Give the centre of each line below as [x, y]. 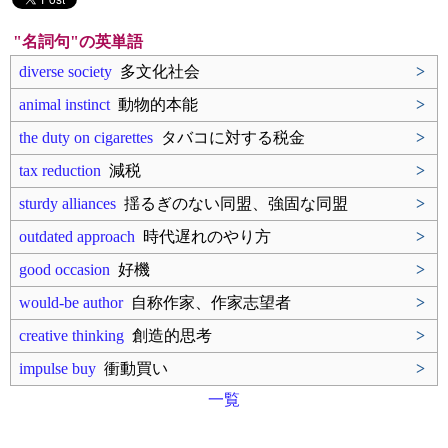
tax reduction [60, 170]
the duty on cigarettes [86, 137]
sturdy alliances [67, 203]
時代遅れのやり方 [203, 236]
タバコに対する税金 [229, 137]
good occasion [64, 269]
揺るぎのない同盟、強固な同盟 [232, 203]
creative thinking [71, 335]
